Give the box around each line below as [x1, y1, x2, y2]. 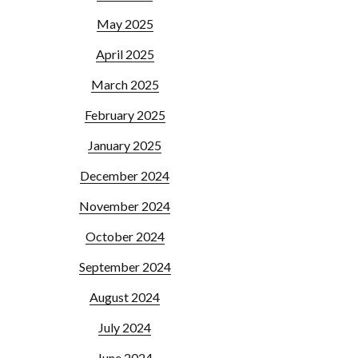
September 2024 [78, 259, 171, 274]
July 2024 [98, 320, 151, 335]
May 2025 [96, 16, 153, 31]
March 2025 [90, 77, 159, 92]
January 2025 [88, 137, 161, 153]
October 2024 [85, 229, 165, 244]
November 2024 [79, 198, 170, 213]
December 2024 [80, 168, 169, 183]
